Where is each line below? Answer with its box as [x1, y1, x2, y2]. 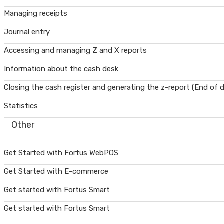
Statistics [4, 101, 38, 110]
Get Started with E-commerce [4, 167, 108, 176]
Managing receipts [4, 9, 67, 18]
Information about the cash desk [4, 64, 118, 73]
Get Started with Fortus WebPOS [4, 148, 118, 157]
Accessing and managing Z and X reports [4, 46, 147, 55]
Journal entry [4, 27, 50, 36]
